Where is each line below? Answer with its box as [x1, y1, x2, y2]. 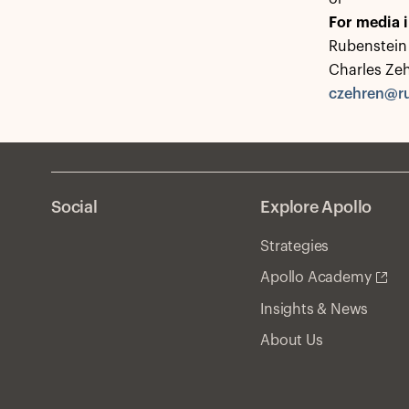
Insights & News [260, 301, 369, 317]
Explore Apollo [260, 199, 372, 215]
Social [51, 199, 98, 215]
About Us [260, 332, 323, 348]
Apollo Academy [260, 270, 372, 285]
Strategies [260, 239, 330, 254]
